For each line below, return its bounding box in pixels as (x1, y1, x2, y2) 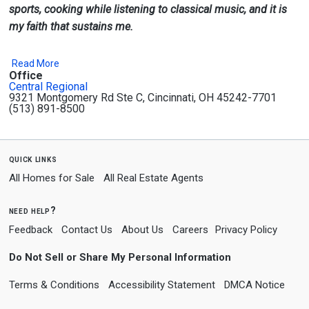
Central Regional (8, 80, 88, 93)
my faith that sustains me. (8, 20, 139, 33)
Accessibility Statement (108, 279, 215, 291)
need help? (8, 205, 57, 216)
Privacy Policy (215, 223, 277, 236)
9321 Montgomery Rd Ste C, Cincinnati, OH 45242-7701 (8, 91, 277, 104)
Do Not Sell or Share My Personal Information (8, 251, 231, 263)
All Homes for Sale (8, 172, 94, 184)
